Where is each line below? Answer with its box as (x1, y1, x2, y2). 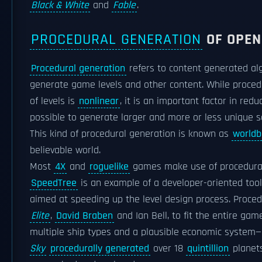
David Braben (56, 209, 113, 222)
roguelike (89, 160, 129, 173)
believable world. (30, 144, 101, 157)
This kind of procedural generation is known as (30, 127, 232, 140)
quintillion (187, 242, 229, 255)
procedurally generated (50, 242, 149, 255)
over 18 (150, 242, 186, 255)
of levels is (30, 95, 78, 108)
